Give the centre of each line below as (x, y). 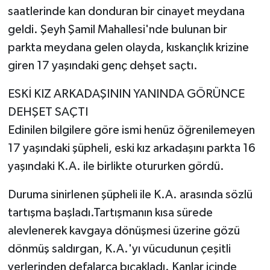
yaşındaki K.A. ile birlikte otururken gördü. (116, 167)
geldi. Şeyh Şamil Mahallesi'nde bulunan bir (117, 30)
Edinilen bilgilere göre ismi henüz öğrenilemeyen (131, 130)
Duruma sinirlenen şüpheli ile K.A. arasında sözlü (130, 195)
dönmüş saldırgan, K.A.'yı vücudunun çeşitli (119, 249)
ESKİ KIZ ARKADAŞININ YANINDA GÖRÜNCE (126, 94)
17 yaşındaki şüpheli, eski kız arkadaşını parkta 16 (131, 149)
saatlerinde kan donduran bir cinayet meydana (126, 12)
